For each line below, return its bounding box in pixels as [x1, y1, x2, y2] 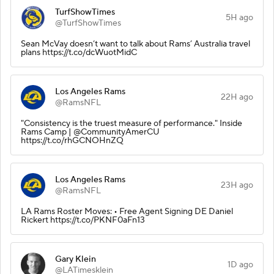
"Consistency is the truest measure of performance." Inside [21, 117, 242, 129]
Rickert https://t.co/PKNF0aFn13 [21, 214, 145, 226]
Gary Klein [55, 253, 96, 265]
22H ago [221, 91, 253, 103]
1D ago [228, 259, 253, 270]
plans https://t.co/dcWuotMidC [21, 46, 137, 58]
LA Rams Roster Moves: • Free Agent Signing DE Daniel [21, 206, 233, 217]
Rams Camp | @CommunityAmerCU [21, 126, 160, 138]
